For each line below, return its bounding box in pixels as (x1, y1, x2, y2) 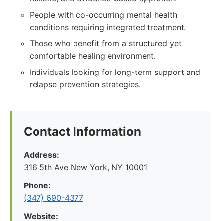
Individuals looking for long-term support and (30, 67, 200, 77)
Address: (24, 150, 59, 160)
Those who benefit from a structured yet (30, 38, 182, 48)
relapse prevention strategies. (30, 79, 141, 89)
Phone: (24, 181, 51, 190)
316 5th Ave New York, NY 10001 (24, 162, 147, 172)
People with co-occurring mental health (30, 10, 177, 20)
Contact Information (24, 124, 141, 139)
